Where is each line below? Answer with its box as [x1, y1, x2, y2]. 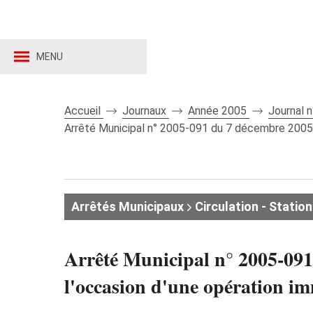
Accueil [64, 104, 103, 117]
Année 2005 [188, 104, 249, 117]
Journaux [122, 104, 169, 117]
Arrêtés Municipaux [71, 199, 184, 214]
